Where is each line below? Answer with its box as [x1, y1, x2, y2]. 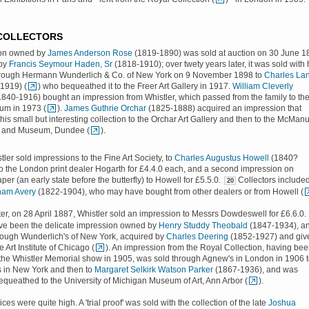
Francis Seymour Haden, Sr [9, 60, 112, 68]
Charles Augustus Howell [175, 154, 269, 162]
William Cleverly [232, 82, 293, 90]
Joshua [268, 299, 296, 307]
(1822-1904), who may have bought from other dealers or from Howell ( [36, 188, 303, 196]
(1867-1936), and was [213, 266, 298, 274]
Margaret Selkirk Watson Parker [94, 266, 213, 274]
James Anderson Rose [48, 49, 132, 57]
